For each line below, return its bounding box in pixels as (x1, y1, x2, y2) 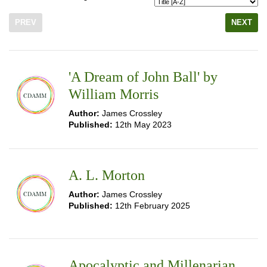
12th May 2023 (113, 120, 172, 129)
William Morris (69, 86, 159, 102)
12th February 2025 (113, 201, 190, 210)
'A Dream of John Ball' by (69, 69, 218, 85)
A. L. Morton (69, 167, 145, 183)
